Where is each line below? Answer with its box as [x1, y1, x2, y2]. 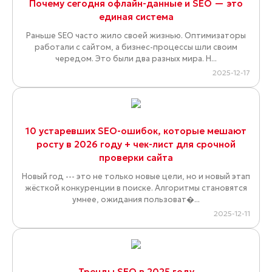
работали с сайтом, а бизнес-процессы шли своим [35, 42, 237, 53]
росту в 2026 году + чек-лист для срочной [36, 138, 236, 151]
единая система [98, 11, 174, 23]
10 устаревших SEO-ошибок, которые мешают [25, 125, 246, 137]
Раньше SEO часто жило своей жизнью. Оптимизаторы [26, 30, 246, 41]
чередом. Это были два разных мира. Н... [55, 53, 217, 64]
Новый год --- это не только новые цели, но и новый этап [22, 171, 250, 182]
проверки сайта [99, 152, 173, 164]
